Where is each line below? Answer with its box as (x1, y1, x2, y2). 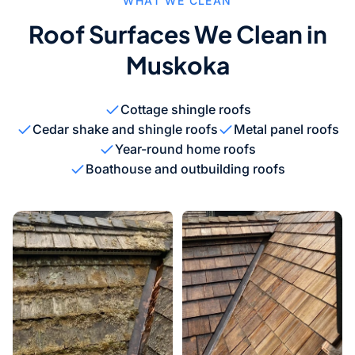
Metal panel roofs (233, 121, 339, 137)
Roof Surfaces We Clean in (28, 19, 327, 49)
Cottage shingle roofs (120, 101, 251, 117)
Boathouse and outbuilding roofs (86, 161, 285, 177)
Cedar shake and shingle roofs (32, 121, 218, 137)
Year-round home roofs (115, 141, 256, 157)
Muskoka (125, 50, 230, 80)
